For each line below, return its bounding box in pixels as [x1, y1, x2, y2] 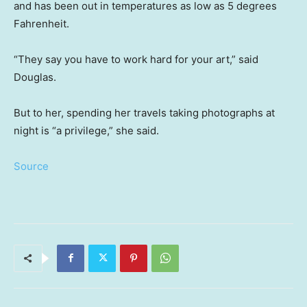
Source [14, 159, 49, 173]
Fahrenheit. [14, 16, 69, 30]
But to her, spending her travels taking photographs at [14, 106, 275, 119]
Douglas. [14, 70, 56, 84]
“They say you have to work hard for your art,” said [14, 52, 258, 66]
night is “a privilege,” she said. [14, 123, 159, 137]
